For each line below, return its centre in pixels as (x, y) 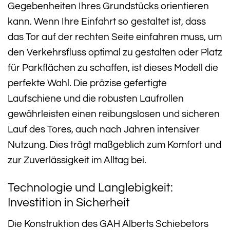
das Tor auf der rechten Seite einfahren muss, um (115, 37)
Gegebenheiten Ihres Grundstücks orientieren (108, 6)
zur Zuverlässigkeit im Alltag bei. (77, 160)
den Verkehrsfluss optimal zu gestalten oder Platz (115, 53)
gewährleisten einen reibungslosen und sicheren (114, 114)
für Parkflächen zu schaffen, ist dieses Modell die (113, 68)
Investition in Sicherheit (69, 203)
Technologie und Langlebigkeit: (90, 188)
